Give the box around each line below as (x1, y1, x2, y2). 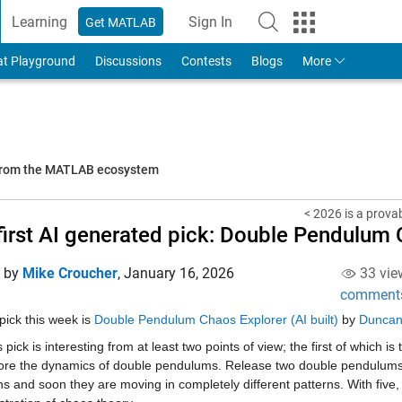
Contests (180, 54, 232, 68)
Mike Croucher (22, 265, 118, 282)
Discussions (94, 54, 162, 68)
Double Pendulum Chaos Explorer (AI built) (94, 312, 338, 327)
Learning (12, 13, 68, 31)
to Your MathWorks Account (209, 22, 387, 39)
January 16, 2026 (124, 265, 234, 282)
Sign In (188, 13, 233, 31)
